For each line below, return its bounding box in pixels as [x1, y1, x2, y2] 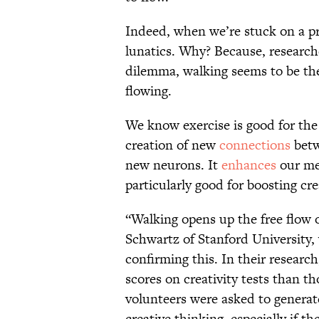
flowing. [125, 81, 172, 101]
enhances [221, 155, 276, 175]
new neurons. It [125, 155, 221, 175]
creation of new [125, 135, 219, 155]
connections [219, 135, 291, 155]
